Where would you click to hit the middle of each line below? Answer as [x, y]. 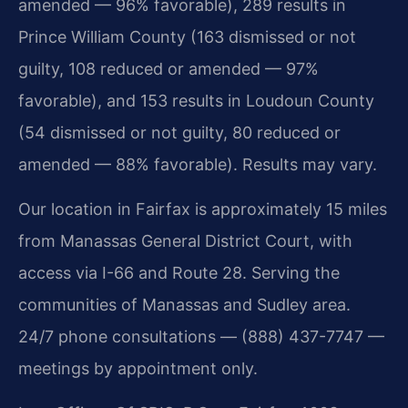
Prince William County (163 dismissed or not [187, 36]
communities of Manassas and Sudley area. [184, 304]
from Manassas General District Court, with [185, 240]
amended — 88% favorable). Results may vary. [198, 164]
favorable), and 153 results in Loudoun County [196, 100]
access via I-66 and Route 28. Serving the [179, 272]
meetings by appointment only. [138, 368]
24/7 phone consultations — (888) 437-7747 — [201, 336]
